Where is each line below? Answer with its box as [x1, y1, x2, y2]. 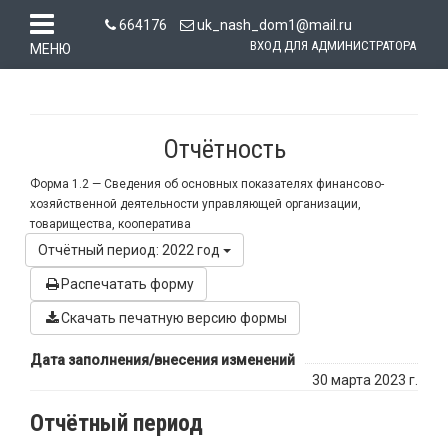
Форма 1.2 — [30, 177, 101, 191]
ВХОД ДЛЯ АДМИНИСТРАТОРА [249, 38, 416, 53]
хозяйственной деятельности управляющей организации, [30, 197, 361, 211]
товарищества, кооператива [30, 217, 191, 231]
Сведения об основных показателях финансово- [101, 177, 384, 191]
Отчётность [162, 134, 286, 164]
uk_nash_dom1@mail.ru [193, 17, 352, 33]
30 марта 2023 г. [312, 372, 418, 388]
